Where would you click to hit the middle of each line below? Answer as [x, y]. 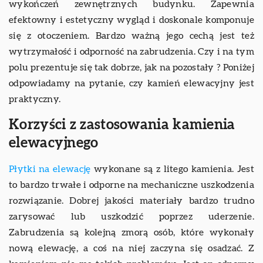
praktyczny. [35, 99]
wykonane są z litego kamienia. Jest [172, 169]
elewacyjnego [54, 143]
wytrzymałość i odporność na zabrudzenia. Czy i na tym [131, 51]
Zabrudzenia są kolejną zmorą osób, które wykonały [131, 232]
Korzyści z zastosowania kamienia [122, 125]
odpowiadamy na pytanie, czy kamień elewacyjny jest [131, 83]
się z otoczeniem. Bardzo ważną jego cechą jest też [131, 36]
